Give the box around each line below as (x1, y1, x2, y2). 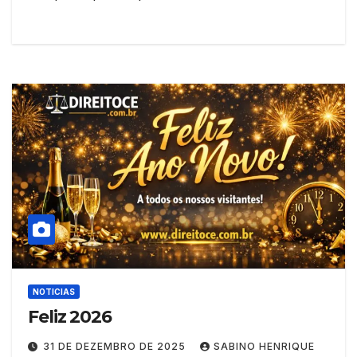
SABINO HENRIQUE (214, 340, 315, 353)
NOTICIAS (33, 287, 75, 297)
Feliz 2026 (28, 306, 112, 328)
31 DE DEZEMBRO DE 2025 (43, 340, 189, 353)
